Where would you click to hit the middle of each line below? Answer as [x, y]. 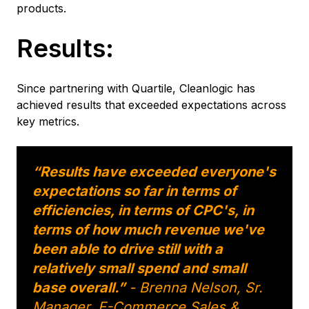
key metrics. [48, 121]
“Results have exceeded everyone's [154, 171]
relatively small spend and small [139, 268]
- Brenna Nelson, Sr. [196, 287]
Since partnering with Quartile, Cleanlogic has [136, 88]
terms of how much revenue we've [148, 229]
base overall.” [81, 287]
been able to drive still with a [128, 249]
